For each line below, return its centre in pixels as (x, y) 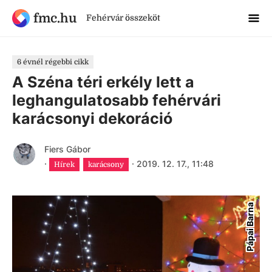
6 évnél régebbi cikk (53, 62)
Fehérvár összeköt (123, 18)
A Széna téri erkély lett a (103, 82)
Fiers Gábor (67, 149)
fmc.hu (55, 18)
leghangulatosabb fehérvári (117, 100)
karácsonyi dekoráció (92, 118)
